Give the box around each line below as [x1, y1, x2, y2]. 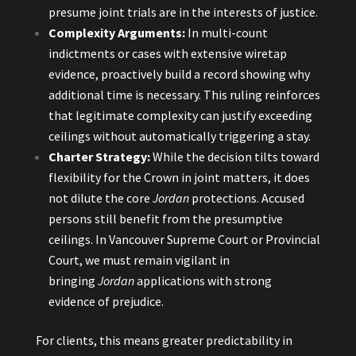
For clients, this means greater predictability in [35, 332, 292, 348]
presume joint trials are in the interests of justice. [48, 4, 318, 20]
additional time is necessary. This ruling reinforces [48, 87, 320, 103]
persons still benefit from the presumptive [48, 211, 283, 226]
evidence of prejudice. [48, 293, 164, 309]
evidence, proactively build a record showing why [48, 66, 310, 82]
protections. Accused [188, 190, 304, 206]
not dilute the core [48, 190, 153, 206]
